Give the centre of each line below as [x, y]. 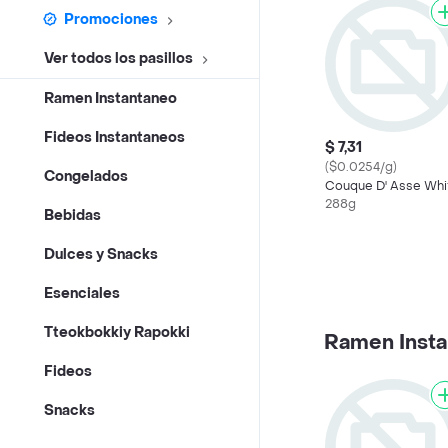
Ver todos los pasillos [118, 59]
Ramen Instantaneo [110, 99]
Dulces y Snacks [101, 255]
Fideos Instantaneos [114, 138]
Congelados [86, 177]
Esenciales [82, 294]
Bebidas [72, 216]
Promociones [111, 20]
